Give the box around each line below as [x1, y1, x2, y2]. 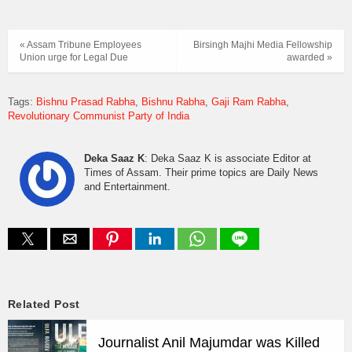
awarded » [287, 52, 332, 64]
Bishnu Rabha [141, 95, 205, 108]
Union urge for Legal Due [20, 52, 128, 64]
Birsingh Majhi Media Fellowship [193, 39, 332, 51]
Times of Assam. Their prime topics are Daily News [84, 166, 318, 178]
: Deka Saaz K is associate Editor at [145, 152, 311, 164]
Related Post [8, 297, 80, 310]
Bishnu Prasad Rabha [36, 95, 135, 108]
